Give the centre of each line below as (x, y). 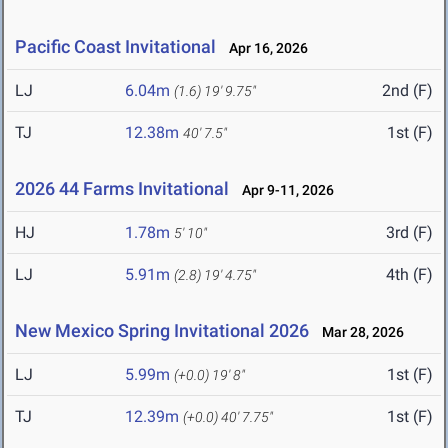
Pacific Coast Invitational (117, 47)
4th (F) (409, 275)
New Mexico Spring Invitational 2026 (162, 331)
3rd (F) (409, 233)
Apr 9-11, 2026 (283, 190)
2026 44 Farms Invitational (122, 189)
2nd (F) (407, 91)
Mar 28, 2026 (358, 332)
